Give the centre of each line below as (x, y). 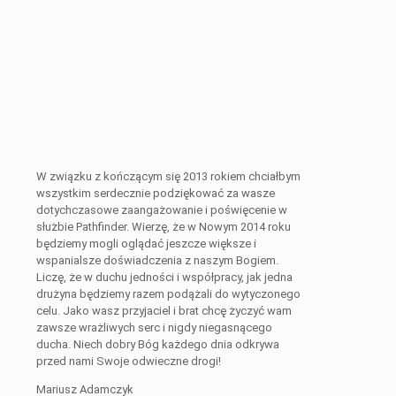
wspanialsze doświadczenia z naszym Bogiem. (157, 261)
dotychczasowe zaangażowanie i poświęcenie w (162, 210)
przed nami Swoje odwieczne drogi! (129, 362)
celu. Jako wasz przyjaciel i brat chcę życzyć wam (164, 311)
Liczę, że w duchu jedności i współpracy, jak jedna (164, 278)
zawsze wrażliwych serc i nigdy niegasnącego (154, 328)
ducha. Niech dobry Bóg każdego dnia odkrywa (158, 345)
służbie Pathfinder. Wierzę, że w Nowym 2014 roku (164, 227)
